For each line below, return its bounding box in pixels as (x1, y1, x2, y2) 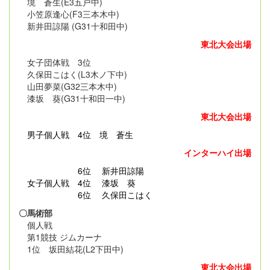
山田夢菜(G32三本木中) (19, 80, 117, 92)
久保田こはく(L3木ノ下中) (19, 67, 127, 80)
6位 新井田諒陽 (19, 164, 144, 177)
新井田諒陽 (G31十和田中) (19, 19, 128, 32)
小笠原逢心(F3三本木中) (19, 7, 119, 20)
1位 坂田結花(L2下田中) (19, 242, 124, 255)
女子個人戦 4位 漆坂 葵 (19, 176, 136, 189)
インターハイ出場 (184, 146, 251, 159)
